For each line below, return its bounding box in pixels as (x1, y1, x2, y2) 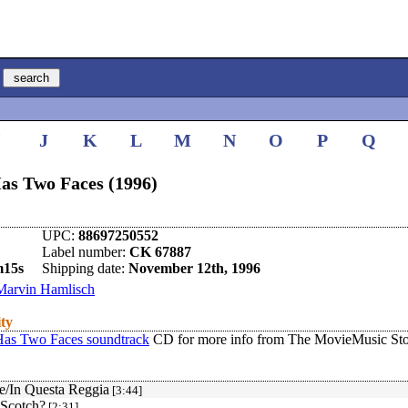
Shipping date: (42, 260, 128, 276)
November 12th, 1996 (128, 260, 260, 276)
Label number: (42, 244, 129, 260)
